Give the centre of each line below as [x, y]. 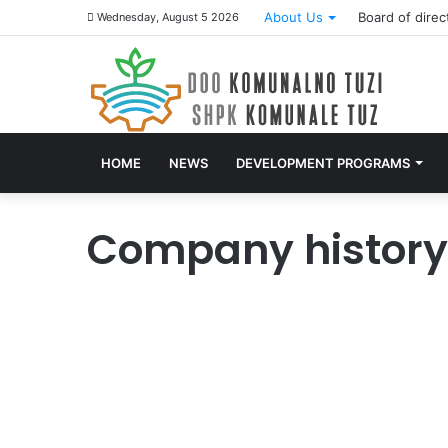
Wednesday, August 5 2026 [166, 17]
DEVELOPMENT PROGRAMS [323, 162]
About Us [293, 17]
